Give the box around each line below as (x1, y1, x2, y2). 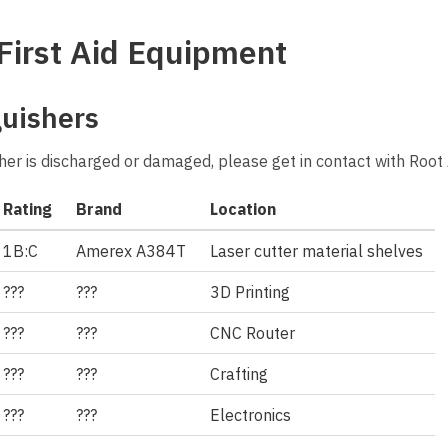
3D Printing (210, 281, 290, 302)
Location (210, 198, 276, 219)
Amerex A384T (76, 240, 186, 261)
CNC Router (210, 322, 295, 343)
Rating (3, 198, 52, 219)
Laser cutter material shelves (210, 240, 423, 261)
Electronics (210, 404, 291, 425)
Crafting (210, 363, 268, 384)
